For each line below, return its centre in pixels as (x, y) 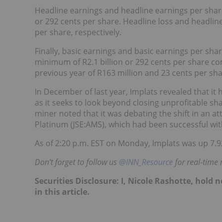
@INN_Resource (146, 162)
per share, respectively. (78, 32)
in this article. (63, 192)
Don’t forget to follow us (77, 162)
